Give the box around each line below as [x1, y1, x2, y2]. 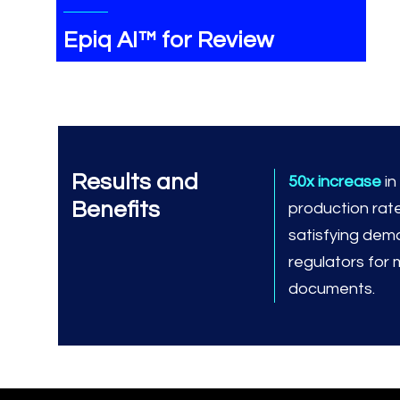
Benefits [71, 197, 160, 221]
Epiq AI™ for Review [63, 28, 273, 52]
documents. [288, 279, 375, 297]
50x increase [288, 172, 385, 190]
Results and [71, 170, 198, 194]
